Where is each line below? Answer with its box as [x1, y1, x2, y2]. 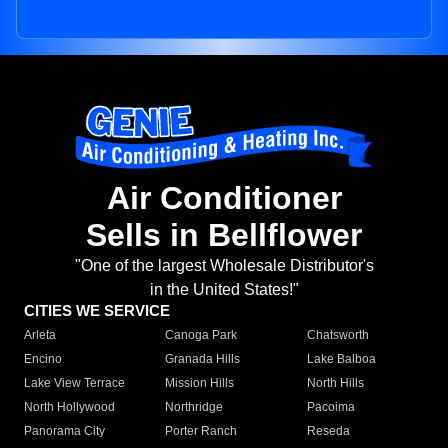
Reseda [306, 424, 350, 439]
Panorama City [24, 424, 105, 439]
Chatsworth [306, 328, 369, 343]
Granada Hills [165, 352, 241, 367]
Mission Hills [165, 376, 235, 391]
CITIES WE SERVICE [24, 302, 170, 320]
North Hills [306, 376, 364, 391]
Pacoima [306, 400, 355, 415]
